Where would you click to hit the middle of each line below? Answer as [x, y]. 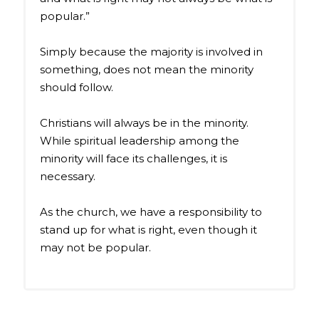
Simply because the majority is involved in [151, 51]
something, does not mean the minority [146, 69]
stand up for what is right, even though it [148, 229]
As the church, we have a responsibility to [151, 211]
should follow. [76, 87]
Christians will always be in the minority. [144, 122]
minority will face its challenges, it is [133, 158]
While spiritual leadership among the [139, 140]
